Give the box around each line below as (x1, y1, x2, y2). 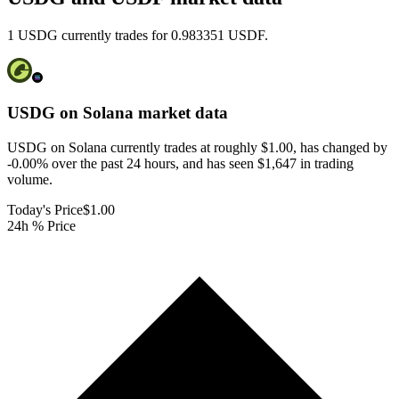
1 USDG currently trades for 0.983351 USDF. (7, 28, 268, 44)
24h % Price (7, 217, 76, 233)
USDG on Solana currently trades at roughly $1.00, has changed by (7, 139, 387, 155)
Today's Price (7, 201, 83, 217)
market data (134, 103, 228, 123)
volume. (7, 171, 53, 187)
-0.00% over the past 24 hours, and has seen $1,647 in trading (7, 155, 354, 171)
